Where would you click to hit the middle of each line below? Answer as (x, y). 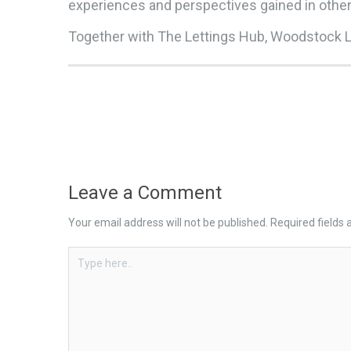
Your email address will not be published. (168, 222)
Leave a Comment (145, 193)
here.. (81, 269)
